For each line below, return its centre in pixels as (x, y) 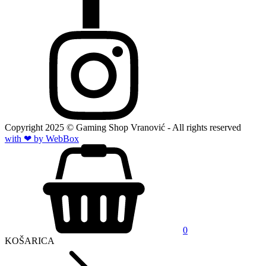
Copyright (25, 127)
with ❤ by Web (34, 138)
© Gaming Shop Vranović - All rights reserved (153, 127)
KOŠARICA (30, 240)
